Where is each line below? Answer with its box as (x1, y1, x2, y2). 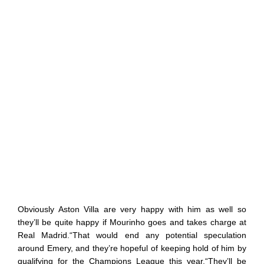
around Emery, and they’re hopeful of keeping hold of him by (18, 243, 246, 253)
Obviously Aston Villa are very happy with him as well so (18, 204, 246, 214)
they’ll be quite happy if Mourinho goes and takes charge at (18, 217, 246, 227)
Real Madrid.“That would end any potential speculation (18, 230, 246, 240)
